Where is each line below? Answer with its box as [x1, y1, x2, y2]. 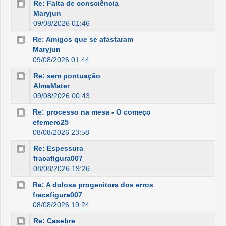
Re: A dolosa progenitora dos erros [33, 181, 153, 189]
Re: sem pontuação [33, 72, 100, 80]
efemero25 [33, 118, 69, 126]
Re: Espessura [33, 144, 83, 152]
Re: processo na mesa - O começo [33, 108, 151, 116]
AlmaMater [33, 82, 70, 90]
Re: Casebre [33, 217, 75, 225]
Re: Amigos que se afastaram [33, 35, 133, 43]
